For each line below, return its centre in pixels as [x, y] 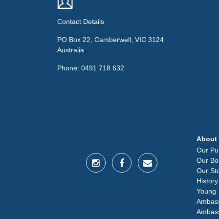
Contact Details [81, 21]
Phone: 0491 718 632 [91, 68]
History [207, 181]
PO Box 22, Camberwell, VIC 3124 [110, 39]
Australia [71, 50]
